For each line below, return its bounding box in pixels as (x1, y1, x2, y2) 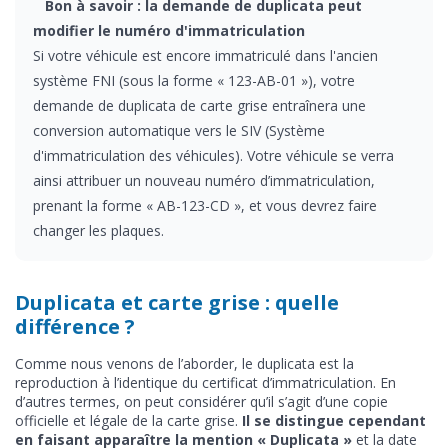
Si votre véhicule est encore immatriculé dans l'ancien (33, 45, 378, 65)
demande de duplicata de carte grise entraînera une (33, 95, 366, 115)
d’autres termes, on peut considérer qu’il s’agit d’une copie (15, 391, 388, 411)
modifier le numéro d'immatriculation (33, 20, 305, 40)
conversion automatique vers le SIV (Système (33, 120, 325, 140)
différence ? (15, 312, 135, 340)
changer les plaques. (33, 220, 164, 240)
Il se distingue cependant (242, 410, 426, 430)
